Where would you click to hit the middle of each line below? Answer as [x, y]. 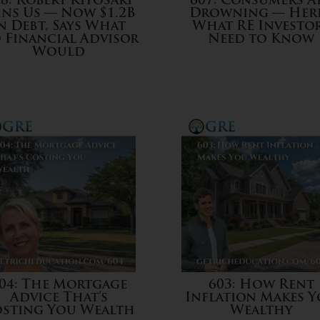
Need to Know [261, 40]
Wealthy [261, 311]
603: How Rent [261, 285]
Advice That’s [59, 298]
